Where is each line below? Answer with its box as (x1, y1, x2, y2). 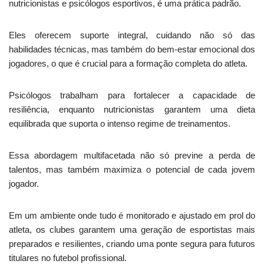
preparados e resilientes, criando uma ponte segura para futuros (9, 239, 255, 249)
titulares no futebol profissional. (9, 253, 127, 263)
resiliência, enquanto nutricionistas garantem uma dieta (9, 104, 255, 114)
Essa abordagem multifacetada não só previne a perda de (9, 150, 255, 160)
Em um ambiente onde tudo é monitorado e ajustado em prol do (9, 210, 255, 220)
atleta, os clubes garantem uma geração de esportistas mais (9, 225, 255, 235)
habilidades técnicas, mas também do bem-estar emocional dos (9, 44, 255, 54)
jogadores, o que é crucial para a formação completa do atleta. (9, 58, 247, 68)
